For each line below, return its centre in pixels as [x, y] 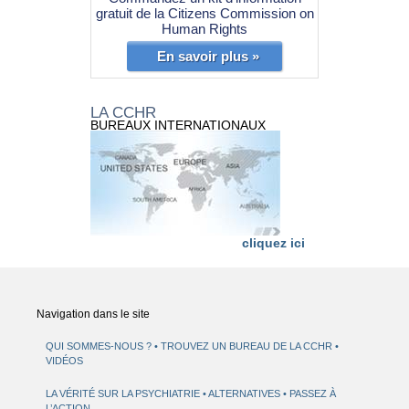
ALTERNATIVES [246, 394]
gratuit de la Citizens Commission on [204, 14]
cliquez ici [273, 243]
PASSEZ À [313, 394]
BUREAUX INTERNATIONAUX [178, 126]
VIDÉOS [65, 361]
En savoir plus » [208, 57]
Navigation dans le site [94, 315]
